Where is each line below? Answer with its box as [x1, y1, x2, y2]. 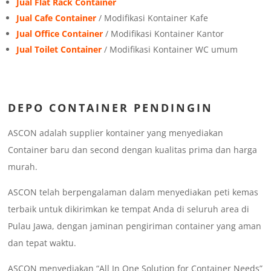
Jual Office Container [16, 28, 103, 40]
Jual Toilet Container [16, 44, 102, 56]
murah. [8, 161, 38, 173]
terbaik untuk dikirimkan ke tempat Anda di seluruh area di [8, 203, 250, 215]
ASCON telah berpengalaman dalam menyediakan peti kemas [8, 186, 259, 198]
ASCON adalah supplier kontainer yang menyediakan [8, 127, 224, 139]
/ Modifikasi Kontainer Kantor [103, 28, 224, 40]
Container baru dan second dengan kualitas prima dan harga [8, 144, 258, 156]
